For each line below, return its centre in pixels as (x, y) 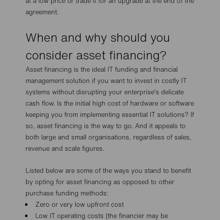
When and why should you (98, 37)
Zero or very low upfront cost (80, 205)
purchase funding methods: (67, 193)
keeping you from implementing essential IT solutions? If (110, 115)
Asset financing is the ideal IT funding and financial (102, 69)
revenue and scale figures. (65, 149)
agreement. (42, 12)
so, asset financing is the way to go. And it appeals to (106, 126)
